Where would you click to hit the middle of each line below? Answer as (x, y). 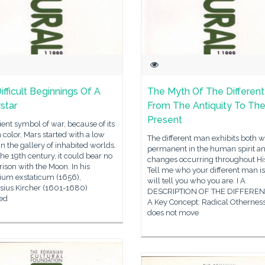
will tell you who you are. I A (196, 181)
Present (165, 120)
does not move (173, 213)
